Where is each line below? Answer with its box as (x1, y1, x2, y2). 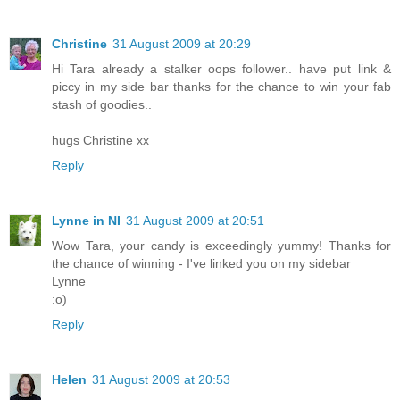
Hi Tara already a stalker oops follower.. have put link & (52, 61, 391, 76)
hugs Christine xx (52, 132, 149, 147)
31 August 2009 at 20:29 (112, 36, 251, 51)
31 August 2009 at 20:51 (126, 212, 264, 228)
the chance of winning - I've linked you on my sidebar (52, 255, 351, 271)
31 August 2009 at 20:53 (92, 371, 230, 387)
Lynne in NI (52, 212, 121, 228)
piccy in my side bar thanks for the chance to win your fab (52, 79, 391, 94)
